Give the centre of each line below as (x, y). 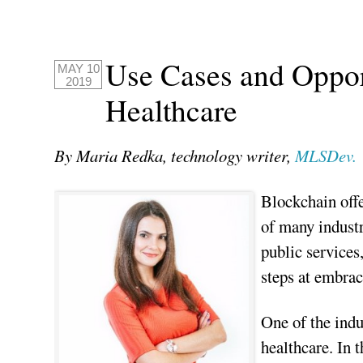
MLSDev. (326, 155)
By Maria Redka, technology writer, (175, 155)
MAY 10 (78, 68)
